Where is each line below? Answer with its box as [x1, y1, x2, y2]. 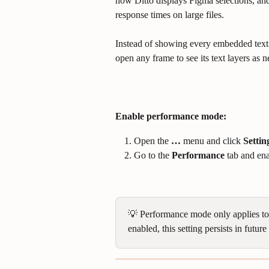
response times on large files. [115, 10, 224, 20]
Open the [134, 135, 171, 146]
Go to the [134, 150, 172, 161]
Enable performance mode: [115, 111, 226, 122]
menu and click [181, 135, 243, 146]
